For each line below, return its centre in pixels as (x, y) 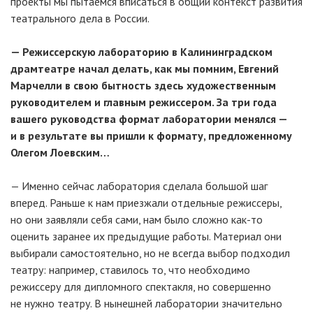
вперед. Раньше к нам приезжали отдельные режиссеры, (146, 203)
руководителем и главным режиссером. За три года (144, 102)
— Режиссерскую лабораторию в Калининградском (141, 52)
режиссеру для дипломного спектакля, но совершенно (141, 286)
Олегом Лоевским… (60, 152)
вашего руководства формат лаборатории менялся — (149, 119)
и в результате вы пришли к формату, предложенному (151, 136)
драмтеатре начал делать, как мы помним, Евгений (145, 68)
